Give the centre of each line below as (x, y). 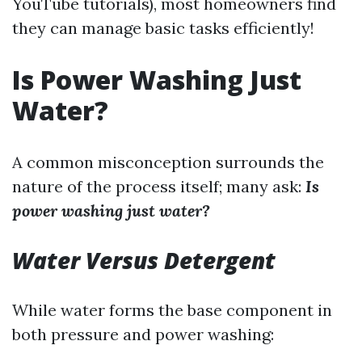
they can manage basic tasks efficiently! (163, 28)
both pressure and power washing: (143, 334)
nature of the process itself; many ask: (159, 186)
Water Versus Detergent (144, 260)
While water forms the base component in (172, 310)
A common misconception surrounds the (168, 162)
